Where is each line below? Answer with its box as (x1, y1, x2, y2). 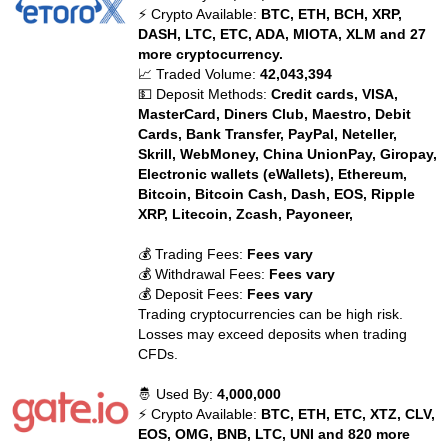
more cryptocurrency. (138, 46, 284, 62)
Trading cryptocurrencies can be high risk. (138, 306, 404, 322)
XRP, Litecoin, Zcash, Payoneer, (138, 206, 354, 222)
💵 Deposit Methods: (138, 86, 272, 102)
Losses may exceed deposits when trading (138, 326, 408, 342)
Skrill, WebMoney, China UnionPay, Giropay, (138, 146, 438, 162)
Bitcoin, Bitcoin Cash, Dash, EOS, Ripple (138, 186, 416, 202)
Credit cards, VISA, (271, 86, 399, 102)
